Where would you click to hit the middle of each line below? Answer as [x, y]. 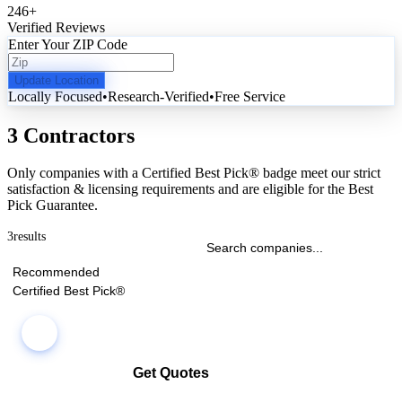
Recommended [56, 272]
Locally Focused [55, 96]
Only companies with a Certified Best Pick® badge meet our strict [194, 173]
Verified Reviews [56, 27]
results [30, 237]
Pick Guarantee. [52, 205]
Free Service [250, 96]
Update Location [57, 80]
